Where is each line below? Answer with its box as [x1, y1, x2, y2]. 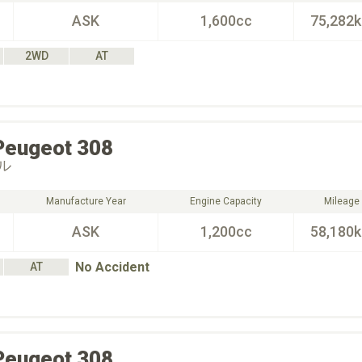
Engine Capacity [190, 196, 262, 207]
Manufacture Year [45, 196, 126, 207]
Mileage [323, 196, 360, 207]
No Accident [75, 259, 149, 275]
